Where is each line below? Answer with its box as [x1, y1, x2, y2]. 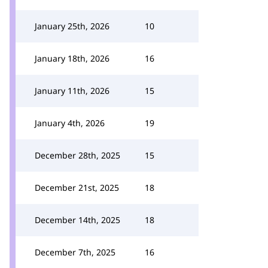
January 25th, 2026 [35, 20, 109, 32]
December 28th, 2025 [35, 150, 120, 161]
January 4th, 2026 [35, 117, 105, 129]
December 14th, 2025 [35, 214, 120, 226]
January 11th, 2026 [35, 85, 109, 96]
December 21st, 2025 [35, 182, 119, 193]
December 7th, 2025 [35, 246, 115, 258]
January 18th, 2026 [35, 53, 109, 64]
